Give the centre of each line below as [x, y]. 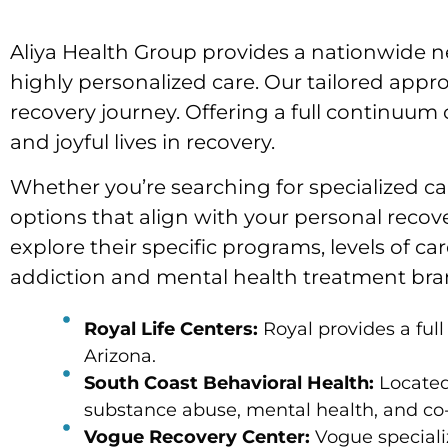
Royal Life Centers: [170, 329]
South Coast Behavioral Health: [228, 383]
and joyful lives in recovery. [142, 142]
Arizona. [119, 356]
